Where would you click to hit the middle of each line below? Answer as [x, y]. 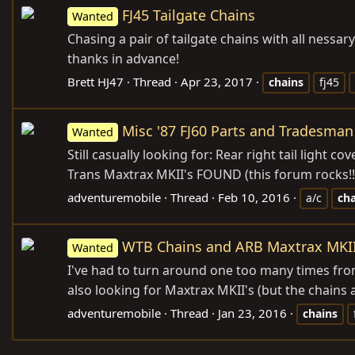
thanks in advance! [123, 59]
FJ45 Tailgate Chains [189, 15]
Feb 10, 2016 [254, 198]
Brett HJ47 [95, 82]
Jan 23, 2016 [252, 313]
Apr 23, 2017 [217, 82]
